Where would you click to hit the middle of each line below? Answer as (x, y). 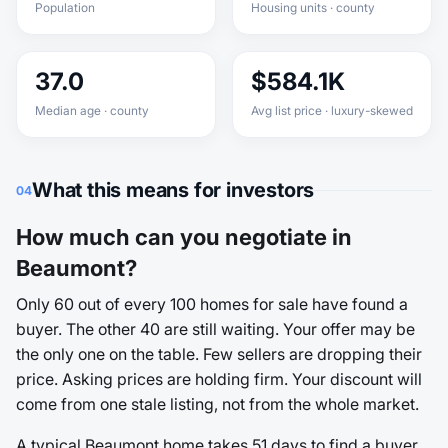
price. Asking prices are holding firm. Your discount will (219, 379)
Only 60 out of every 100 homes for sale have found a (212, 304)
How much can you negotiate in (184, 237)
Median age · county (92, 110)
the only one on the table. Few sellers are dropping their (219, 354)
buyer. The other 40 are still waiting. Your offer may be (215, 329)
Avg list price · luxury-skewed (332, 110)
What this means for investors (173, 190)
